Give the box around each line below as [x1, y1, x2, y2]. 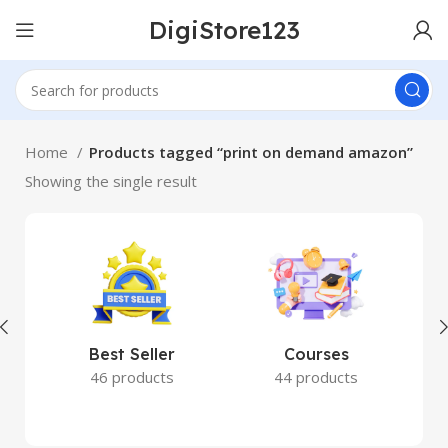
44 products [274, 367, 358, 387]
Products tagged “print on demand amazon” [89, 142, 413, 162]
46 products [90, 367, 174, 387]
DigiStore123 [148, 14, 300, 45]
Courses [283, 344, 349, 364]
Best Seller [89, 344, 175, 364]
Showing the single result [25, 171, 197, 191]
